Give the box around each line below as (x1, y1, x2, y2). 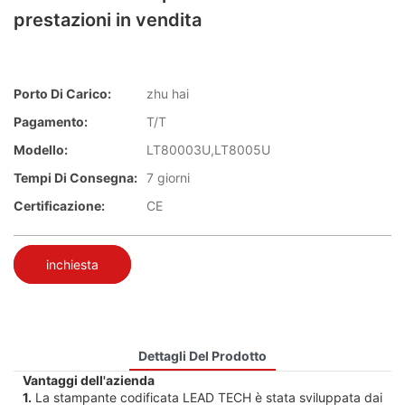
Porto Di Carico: (14, 86, 111, 102)
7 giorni (146, 170, 190, 186)
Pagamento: (14, 114, 88, 130)
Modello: (14, 142, 68, 158)
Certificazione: (14, 198, 105, 214)
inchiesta (46, 256, 99, 272)
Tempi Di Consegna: (14, 170, 137, 186)
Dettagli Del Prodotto (138, 347, 267, 363)
